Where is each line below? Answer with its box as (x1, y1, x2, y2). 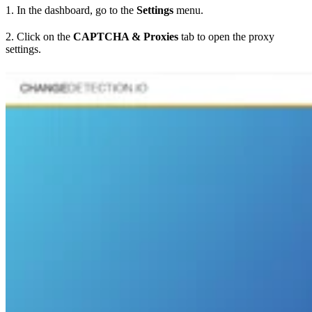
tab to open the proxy (178, 30, 274, 42)
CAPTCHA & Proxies (73, 30, 178, 42)
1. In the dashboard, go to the (6, 3, 136, 16)
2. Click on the (6, 30, 73, 42)
